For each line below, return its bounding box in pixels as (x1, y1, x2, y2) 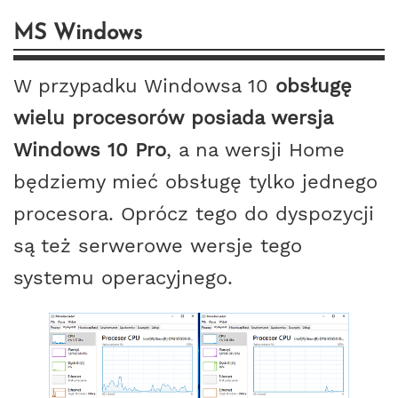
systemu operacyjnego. (13, 265, 233, 289)
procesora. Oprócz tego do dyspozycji (13, 201, 374, 225)
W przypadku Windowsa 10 (13, 73, 275, 97)
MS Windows (13, 22, 142, 44)
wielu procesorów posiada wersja (13, 105, 332, 129)
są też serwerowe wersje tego (13, 233, 302, 257)
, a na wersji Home (166, 137, 345, 161)
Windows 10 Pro (13, 137, 166, 161)
